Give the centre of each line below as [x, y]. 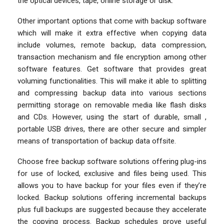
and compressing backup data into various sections [112, 93]
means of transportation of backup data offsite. [97, 141]
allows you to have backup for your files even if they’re [112, 185]
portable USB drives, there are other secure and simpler [112, 129]
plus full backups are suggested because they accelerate [112, 209]
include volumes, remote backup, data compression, [112, 45]
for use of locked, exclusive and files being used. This [112, 173]
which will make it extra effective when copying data [112, 33]
